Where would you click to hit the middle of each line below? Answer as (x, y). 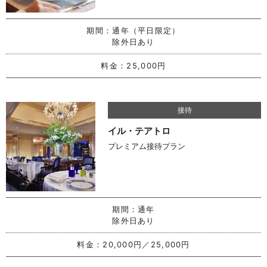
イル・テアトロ (139, 131)
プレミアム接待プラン (147, 146)
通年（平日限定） (146, 31)
